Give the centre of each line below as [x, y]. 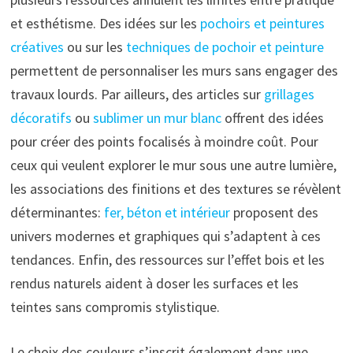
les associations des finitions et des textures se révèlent [175, 189]
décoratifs [41, 118]
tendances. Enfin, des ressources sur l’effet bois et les [167, 260]
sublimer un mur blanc [157, 118]
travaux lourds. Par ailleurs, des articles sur [137, 95]
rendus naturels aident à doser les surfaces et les [154, 284]
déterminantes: [57, 213]
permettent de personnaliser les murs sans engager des [174, 71]
